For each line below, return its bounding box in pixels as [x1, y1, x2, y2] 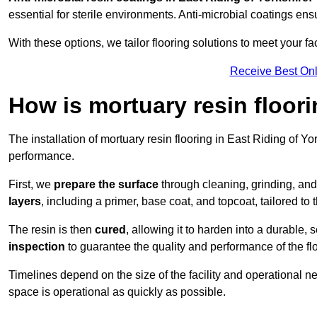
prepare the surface [54, 178, 158, 191]
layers [8, 195, 41, 208]
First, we [8, 178, 54, 191]
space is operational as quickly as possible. [8, 286, 226, 299]
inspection [8, 241, 65, 253]
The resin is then [8, 224, 92, 236]
